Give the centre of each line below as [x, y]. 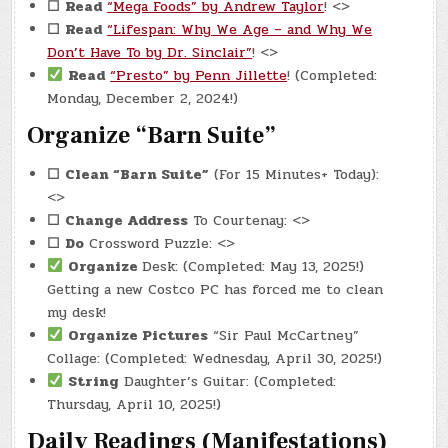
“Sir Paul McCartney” [284, 335]
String [94, 381]
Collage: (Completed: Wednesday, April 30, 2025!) [215, 358]
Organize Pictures [138, 335]
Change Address [127, 220]
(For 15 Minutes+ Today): [294, 174]
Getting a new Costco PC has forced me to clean [215, 289]
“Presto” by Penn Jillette [199, 75]
